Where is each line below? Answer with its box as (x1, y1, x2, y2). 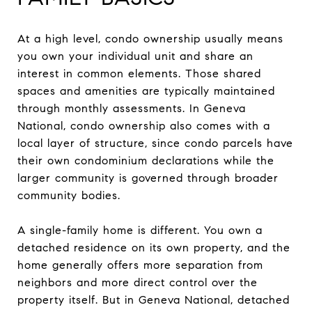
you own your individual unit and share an (17, 49, 253, 63)
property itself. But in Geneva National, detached (17, 292, 290, 306)
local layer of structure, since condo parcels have (17, 136, 293, 150)
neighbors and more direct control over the (17, 275, 258, 289)
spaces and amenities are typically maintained (17, 84, 275, 97)
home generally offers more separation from (17, 258, 263, 272)
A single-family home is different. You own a (17, 223, 263, 237)
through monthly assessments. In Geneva (17, 101, 246, 115)
